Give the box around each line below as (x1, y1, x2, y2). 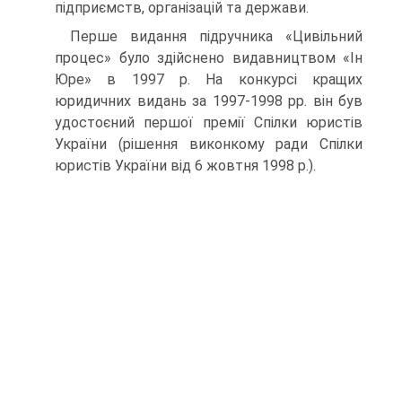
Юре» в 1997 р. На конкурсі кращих (55, 71, 363, 88)
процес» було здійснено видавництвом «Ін (55, 49, 363, 66)
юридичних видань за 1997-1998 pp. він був (55, 92, 363, 109)
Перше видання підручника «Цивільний (70, 28, 363, 45)
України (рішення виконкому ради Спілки (55, 135, 363, 153)
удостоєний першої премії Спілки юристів (55, 114, 363, 131)
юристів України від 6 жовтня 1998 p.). (55, 157, 316, 174)
